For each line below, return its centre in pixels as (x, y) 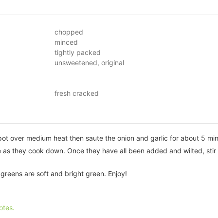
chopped (69, 32)
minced (66, 42)
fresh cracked (77, 93)
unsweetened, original (89, 63)
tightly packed (78, 53)
